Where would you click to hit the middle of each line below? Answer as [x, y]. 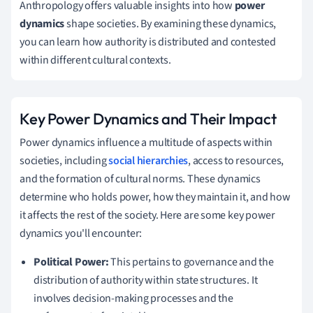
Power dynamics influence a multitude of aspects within [146, 142]
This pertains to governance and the [191, 262]
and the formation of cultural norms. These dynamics [140, 179]
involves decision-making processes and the [133, 298]
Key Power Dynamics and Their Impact [148, 118]
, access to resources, [236, 160]
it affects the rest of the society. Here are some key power [148, 215]
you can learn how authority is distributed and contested [148, 42]
